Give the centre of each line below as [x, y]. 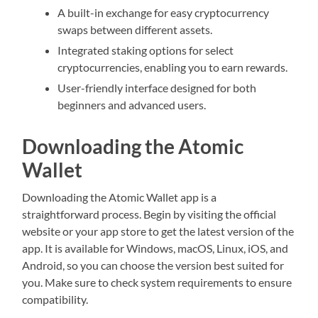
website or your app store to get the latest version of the [158, 231]
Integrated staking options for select [146, 50]
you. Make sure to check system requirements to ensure [157, 283]
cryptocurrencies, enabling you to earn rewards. [173, 67]
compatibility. [55, 300]
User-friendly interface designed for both [157, 88]
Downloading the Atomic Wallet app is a [120, 197]
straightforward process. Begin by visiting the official [149, 214]
